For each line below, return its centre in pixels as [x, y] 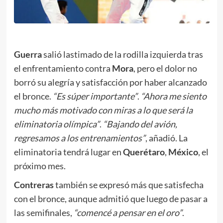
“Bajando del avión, [140, 124]
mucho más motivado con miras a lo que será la [103, 110]
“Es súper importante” [95, 96]
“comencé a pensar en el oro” [128, 212]
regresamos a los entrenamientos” [79, 138]
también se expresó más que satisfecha [128, 184]
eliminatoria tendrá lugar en [68, 152]
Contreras [34, 184]
